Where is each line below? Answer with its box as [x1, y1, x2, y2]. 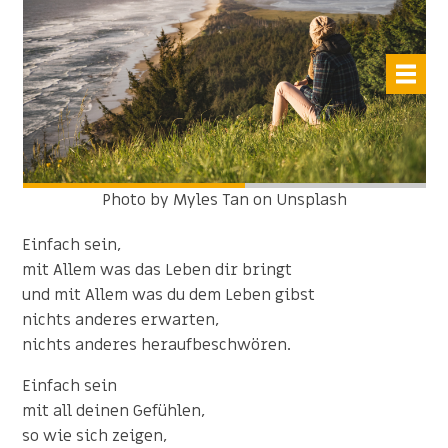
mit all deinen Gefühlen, [22, 399, 206, 422]
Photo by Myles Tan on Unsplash [101, 188, 347, 211]
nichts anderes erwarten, [22, 308, 220, 331]
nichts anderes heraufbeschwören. [22, 333, 292, 356]
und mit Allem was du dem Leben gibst [22, 283, 316, 306]
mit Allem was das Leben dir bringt [22, 258, 293, 281]
